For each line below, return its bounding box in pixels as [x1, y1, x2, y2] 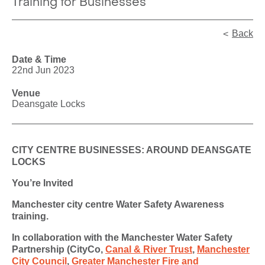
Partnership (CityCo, [12, 244, 105, 254]
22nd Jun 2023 [12, 65, 75, 75]
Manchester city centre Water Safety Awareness [12, 199, 224, 209]
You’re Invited [12, 178, 73, 188]
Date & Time [12, 54, 66, 64]
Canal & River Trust [105, 244, 192, 254]
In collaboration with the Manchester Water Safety [12, 232, 232, 243]
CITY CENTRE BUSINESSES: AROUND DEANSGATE [12, 145, 251, 155]
